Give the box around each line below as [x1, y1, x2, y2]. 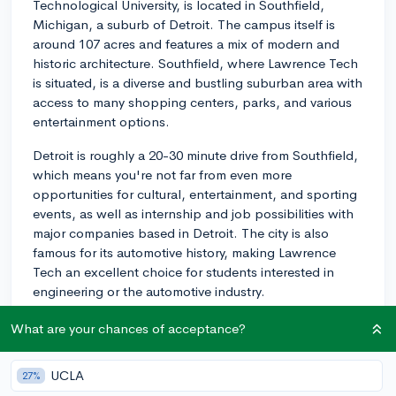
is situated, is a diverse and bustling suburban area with [33, 73, 362, 91]
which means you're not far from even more [33, 165, 292, 183]
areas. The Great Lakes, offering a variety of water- [33, 354, 336, 372]
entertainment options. [33, 112, 170, 130]
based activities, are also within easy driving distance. [33, 374, 350, 392]
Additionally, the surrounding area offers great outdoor [33, 316, 357, 333]
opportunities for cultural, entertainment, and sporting [33, 185, 357, 202]
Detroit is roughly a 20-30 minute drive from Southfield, [33, 146, 358, 164]
